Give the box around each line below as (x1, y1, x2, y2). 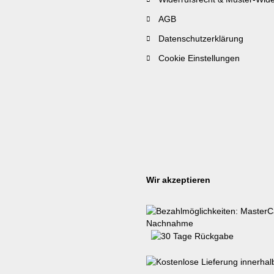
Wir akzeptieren (146, 175, 210, 185)
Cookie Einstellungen (158, 53, 240, 63)
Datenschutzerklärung (158, 34, 243, 43)
